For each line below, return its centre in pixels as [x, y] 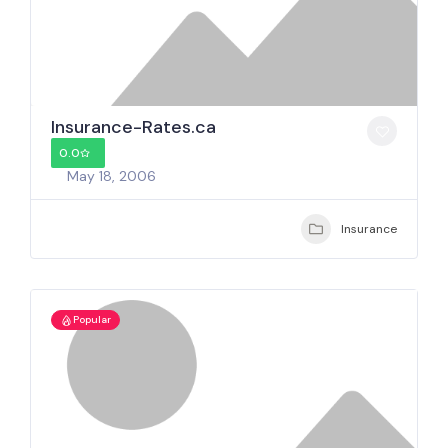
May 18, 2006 [111, 176]
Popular [92, 319]
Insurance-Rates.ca [133, 127]
